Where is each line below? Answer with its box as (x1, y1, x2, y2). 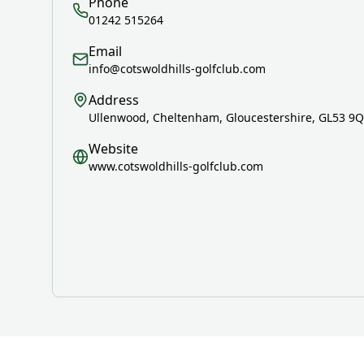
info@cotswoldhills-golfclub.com (89, 61, 266, 76)
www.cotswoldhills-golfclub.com (89, 158, 263, 174)
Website (89, 140, 138, 158)
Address (89, 91, 139, 109)
